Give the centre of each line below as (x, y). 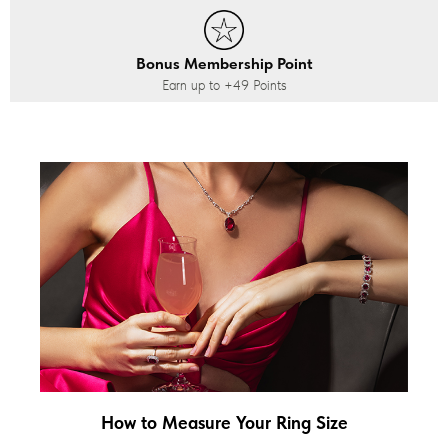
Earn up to (192, 84)
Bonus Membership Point (224, 63)
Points (267, 84)
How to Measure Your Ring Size (224, 422)
